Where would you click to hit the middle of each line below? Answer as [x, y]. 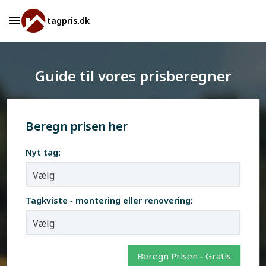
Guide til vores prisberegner [133, 76]
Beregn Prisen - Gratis [184, 256]
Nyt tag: [43, 152]
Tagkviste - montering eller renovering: [110, 200]
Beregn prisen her [77, 126]
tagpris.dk [68, 20]
